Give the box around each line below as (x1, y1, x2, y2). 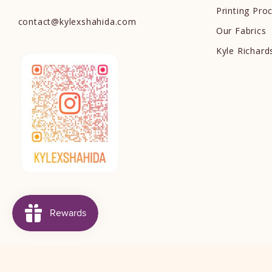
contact (18, 16, 52, 28)
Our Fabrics (216, 24, 267, 36)
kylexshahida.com (59, 16, 137, 28)
